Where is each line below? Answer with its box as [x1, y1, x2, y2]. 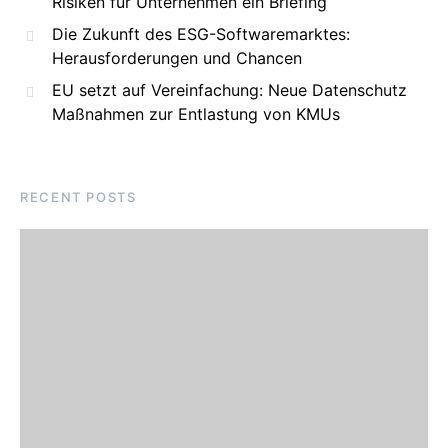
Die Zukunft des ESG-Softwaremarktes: [52, 24, 350, 44]
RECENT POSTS [20, 189, 137, 205]
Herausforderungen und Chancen [52, 48, 302, 68]
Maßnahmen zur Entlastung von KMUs [52, 104, 340, 124]
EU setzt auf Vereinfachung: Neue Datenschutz [52, 80, 407, 100]
